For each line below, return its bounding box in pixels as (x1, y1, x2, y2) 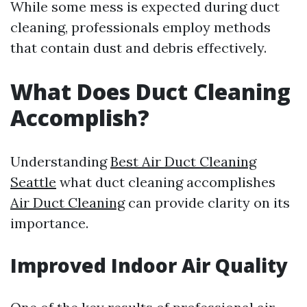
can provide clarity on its (125, 194, 290, 211)
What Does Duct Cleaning (10, 77, 291, 106)
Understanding (10, 153, 110, 170)
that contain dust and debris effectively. (10, 39, 267, 56)
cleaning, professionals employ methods (10, 19, 271, 36)
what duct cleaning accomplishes (56, 173, 275, 191)
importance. (10, 214, 88, 232)
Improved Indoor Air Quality (10, 252, 288, 278)
